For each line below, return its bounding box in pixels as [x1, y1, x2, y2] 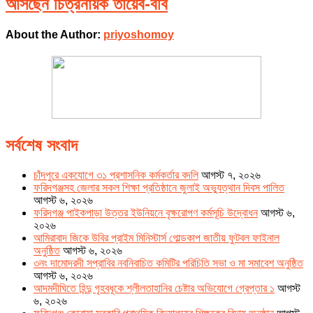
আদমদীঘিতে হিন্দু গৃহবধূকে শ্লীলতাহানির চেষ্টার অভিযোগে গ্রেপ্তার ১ [34, 282, 275, 294]
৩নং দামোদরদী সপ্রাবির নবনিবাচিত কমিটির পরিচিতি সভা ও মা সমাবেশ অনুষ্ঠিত [34, 257, 303, 269]
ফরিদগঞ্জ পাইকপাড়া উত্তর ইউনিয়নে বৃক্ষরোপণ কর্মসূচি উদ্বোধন [34, 207, 258, 219]
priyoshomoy [103, 28, 174, 41]
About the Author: [6, 28, 103, 41]
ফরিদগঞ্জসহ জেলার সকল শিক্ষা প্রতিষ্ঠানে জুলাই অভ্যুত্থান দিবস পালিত [34, 182, 284, 194]
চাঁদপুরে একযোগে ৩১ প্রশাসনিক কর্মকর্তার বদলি [34, 169, 198, 181]
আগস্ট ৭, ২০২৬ [201, 169, 261, 181]
